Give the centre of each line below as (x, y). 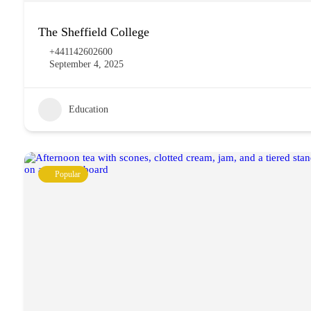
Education (89, 109)
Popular (68, 174)
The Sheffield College (94, 32)
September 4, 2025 (86, 64)
